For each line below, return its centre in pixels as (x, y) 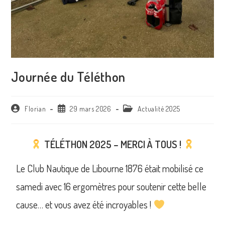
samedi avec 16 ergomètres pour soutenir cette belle (111, 186)
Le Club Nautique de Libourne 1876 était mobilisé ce (110, 168)
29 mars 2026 (91, 108)
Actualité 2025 (159, 108)
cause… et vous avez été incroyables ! (85, 204)
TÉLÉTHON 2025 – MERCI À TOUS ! (113, 144)
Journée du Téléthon (68, 76)
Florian (35, 108)
